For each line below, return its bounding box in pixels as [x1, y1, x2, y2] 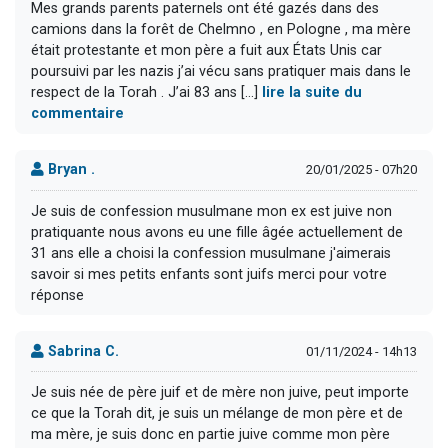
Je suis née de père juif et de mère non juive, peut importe [31, 383, 409, 401]
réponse [31, 286, 84, 304]
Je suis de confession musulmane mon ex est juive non [31, 202, 392, 220]
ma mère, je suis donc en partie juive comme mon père [31, 425, 390, 443]
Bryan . [44, 161, 95, 179]
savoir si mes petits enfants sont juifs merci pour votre [31, 265, 387, 283]
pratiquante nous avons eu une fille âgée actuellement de [31, 223, 403, 241]
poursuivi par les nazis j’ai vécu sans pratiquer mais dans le [31, 63, 411, 81]
